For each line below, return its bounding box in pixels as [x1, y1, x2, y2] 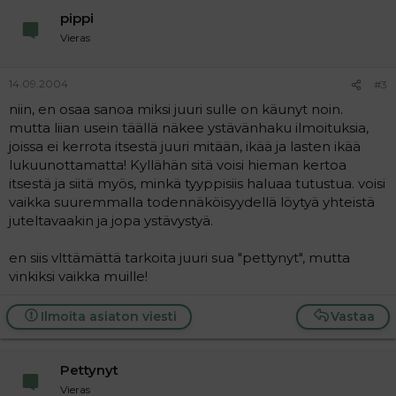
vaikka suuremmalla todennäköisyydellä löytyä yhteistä [9, 193, 375, 210]
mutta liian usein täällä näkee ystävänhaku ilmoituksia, [9, 118, 369, 136]
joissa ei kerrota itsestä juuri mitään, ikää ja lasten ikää [9, 137, 361, 155]
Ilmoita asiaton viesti [40, 308, 177, 324]
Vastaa [331, 308, 375, 324]
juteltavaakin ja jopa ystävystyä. [9, 211, 213, 229]
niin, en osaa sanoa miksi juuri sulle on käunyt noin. [9, 100, 343, 118]
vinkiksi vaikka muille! [9, 267, 148, 285]
